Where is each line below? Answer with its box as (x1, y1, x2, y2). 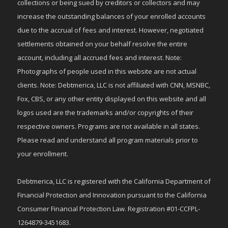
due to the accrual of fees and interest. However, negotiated (17, 25, 204, 35)
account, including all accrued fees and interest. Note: (17, 53, 182, 63)
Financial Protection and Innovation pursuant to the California (17, 190, 207, 200)
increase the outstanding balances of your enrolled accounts (17, 12, 206, 21)
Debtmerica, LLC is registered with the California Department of (17, 177, 211, 186)
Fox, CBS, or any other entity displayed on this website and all (17, 94, 206, 104)
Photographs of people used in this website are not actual (17, 67, 196, 76)
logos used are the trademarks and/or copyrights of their (17, 108, 193, 118)
